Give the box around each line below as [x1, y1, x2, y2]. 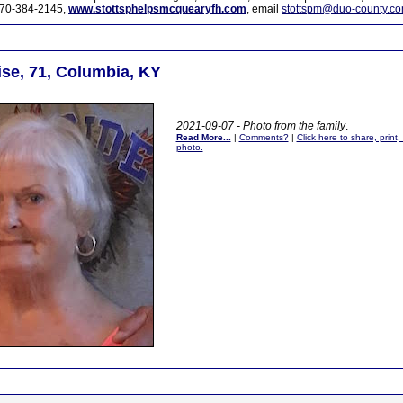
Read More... [175, 132, 231, 142]
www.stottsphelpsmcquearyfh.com [68, 3, 246, 15]
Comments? [238, 132, 289, 142]
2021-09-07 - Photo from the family [175, 120, 345, 132]
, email [246, 3, 282, 15]
